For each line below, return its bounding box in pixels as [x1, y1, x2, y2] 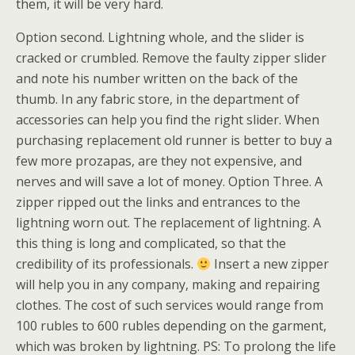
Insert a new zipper [211, 255, 330, 273]
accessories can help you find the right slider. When [16, 111, 319, 128]
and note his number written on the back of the [16, 70, 298, 87]
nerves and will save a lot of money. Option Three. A [16, 173, 323, 190]
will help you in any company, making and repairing [16, 276, 320, 293]
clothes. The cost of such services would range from [16, 296, 323, 314]
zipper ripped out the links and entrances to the [16, 193, 300, 211]
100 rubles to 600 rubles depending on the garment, [16, 317, 326, 334]
